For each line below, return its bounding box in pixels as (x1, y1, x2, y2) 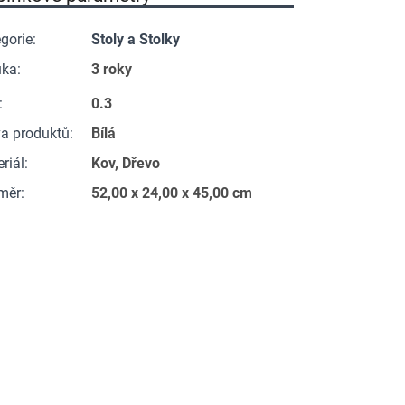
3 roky (91, 61, 133, 79)
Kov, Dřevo (91, 155, 161, 173)
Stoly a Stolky (91, 31, 181, 49)
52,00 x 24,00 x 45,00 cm (91, 184, 253, 202)
